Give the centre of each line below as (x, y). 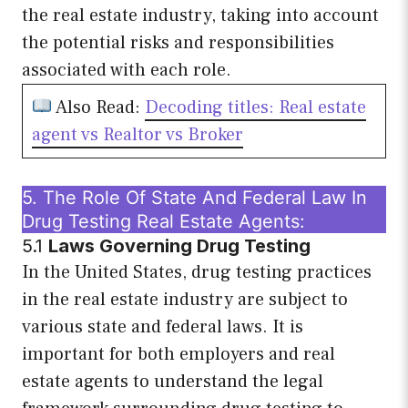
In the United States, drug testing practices (197, 273)
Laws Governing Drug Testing (179, 246)
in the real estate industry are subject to (185, 300)
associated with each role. (127, 71)
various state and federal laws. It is (163, 327)
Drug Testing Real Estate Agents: (163, 222)
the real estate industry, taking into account (200, 16)
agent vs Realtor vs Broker (138, 135)
